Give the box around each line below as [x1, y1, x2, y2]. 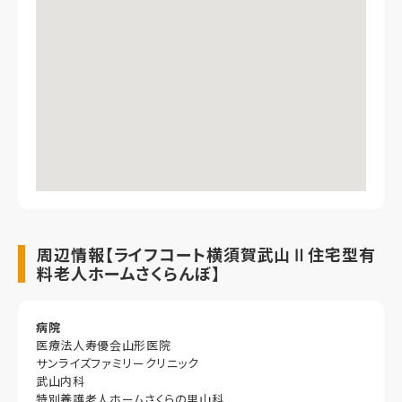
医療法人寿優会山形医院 [36, 336, 171, 354]
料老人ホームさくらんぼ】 [37, 261, 221, 285]
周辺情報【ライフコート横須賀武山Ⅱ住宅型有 [37, 242, 376, 267]
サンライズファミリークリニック [36, 354, 199, 372]
